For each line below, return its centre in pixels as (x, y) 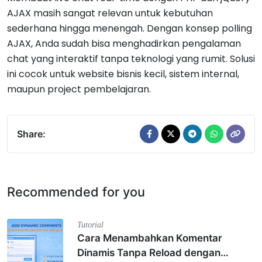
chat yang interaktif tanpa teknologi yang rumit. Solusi (131, 59)
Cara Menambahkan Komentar (150, 238)
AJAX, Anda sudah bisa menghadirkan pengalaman (124, 44)
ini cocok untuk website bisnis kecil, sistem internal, (123, 74)
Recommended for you (76, 192)
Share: (31, 134)
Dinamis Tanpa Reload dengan (149, 253)
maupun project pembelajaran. (79, 89)
